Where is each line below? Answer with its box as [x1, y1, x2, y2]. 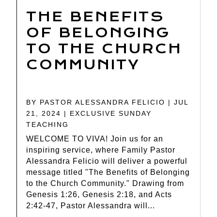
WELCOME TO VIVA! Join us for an [26, 135, 164, 143]
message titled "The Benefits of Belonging [26, 168, 190, 177]
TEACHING [26, 121, 69, 129]
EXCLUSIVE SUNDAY [70, 109, 152, 118]
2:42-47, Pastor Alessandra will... [26, 201, 155, 210]
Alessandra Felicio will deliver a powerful [26, 157, 188, 166]
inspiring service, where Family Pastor [26, 146, 176, 155]
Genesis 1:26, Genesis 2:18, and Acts [26, 190, 172, 199]
